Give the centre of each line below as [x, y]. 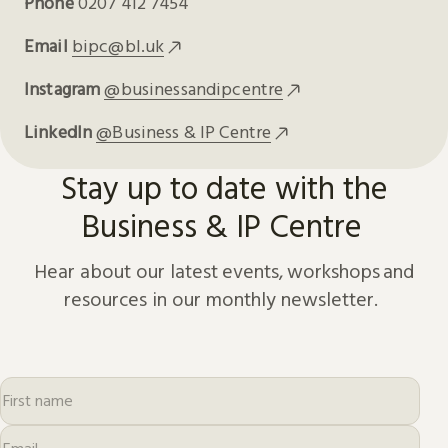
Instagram [62, 88]
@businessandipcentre [194, 88]
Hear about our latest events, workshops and [224, 270]
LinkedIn [58, 131]
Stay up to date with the [224, 187]
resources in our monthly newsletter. [224, 298]
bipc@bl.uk [118, 45]
